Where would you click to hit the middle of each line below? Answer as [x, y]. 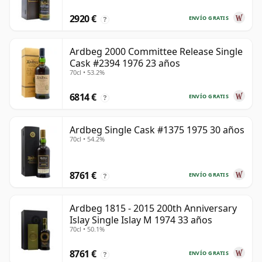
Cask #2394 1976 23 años [125, 63]
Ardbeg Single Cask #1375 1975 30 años [157, 130]
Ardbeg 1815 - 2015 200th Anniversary [153, 208]
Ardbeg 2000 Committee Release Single [156, 52]
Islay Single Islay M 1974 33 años [141, 220]
